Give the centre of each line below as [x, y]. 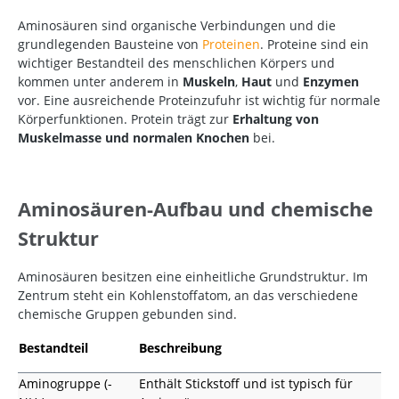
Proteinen [231, 45]
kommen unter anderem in [100, 82]
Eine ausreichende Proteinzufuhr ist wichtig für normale [212, 101]
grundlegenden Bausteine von [110, 45]
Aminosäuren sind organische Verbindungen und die [177, 26]
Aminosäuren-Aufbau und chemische [195, 209]
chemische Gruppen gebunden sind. [127, 314]
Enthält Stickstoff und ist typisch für [246, 384]
